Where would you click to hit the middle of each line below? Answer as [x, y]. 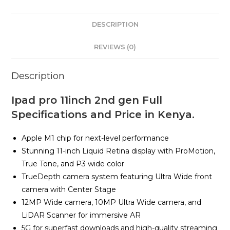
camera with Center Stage [69, 190]
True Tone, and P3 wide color [73, 164]
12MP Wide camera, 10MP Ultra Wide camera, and [112, 203]
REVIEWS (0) [115, 47]
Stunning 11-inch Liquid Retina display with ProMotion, [119, 151]
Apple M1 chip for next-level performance [95, 138]
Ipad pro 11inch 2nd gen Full [87, 100]
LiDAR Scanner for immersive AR [81, 215]
